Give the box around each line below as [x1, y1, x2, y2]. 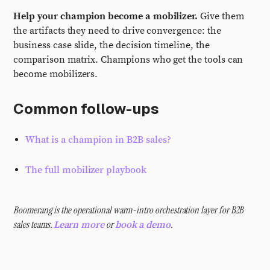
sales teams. [13, 218, 54, 231]
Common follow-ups [13, 99, 160, 118]
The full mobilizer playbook [25, 164, 146, 176]
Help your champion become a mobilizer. [13, 10, 198, 22]
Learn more [53, 219, 105, 231]
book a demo [115, 219, 171, 231]
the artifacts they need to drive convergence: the [13, 25, 221, 37]
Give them [198, 10, 244, 22]
